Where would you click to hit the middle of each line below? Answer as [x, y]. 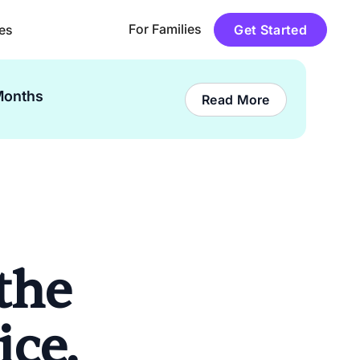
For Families [165, 29]
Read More [235, 99]
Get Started [270, 30]
